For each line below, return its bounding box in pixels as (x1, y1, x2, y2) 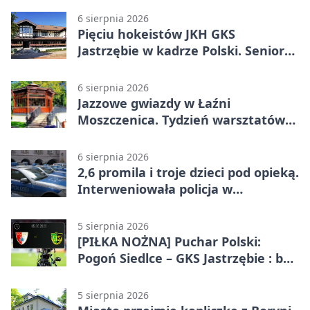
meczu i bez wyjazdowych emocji (77, 266, 280, 284)
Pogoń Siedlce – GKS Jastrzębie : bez (77, 250, 297, 267)
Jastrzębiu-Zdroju (77, 197, 183, 215)
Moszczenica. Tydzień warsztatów (77, 111, 285, 129)
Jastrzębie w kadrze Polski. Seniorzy (77, 42, 298, 60)
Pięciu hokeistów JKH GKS (77, 26, 235, 43)
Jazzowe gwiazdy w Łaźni (77, 95, 230, 112)
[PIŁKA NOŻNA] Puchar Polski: (77, 233, 261, 250)
